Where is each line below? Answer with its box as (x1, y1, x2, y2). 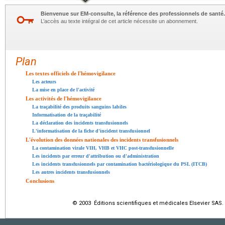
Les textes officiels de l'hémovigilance (26, 70, 116, 76)
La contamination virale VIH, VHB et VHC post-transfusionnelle (32, 145, 174, 151)
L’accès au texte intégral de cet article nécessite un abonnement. (41, 18, 198, 24)
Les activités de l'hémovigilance (26, 95, 101, 101)
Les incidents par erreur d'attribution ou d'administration (32, 153, 159, 159)
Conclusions (26, 178, 54, 184)
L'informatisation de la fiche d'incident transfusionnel (32, 128, 150, 134)
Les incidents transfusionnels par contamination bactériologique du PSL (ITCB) (32, 161, 207, 167)
